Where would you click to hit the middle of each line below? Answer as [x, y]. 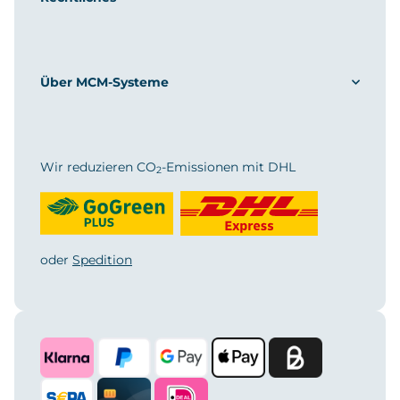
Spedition [102, 259]
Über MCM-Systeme [104, 82]
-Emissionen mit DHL [229, 167]
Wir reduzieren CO [98, 167]
